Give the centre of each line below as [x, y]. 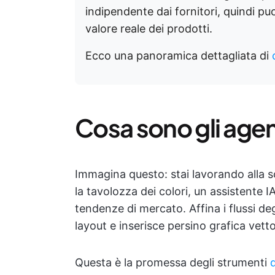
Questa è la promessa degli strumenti [172, 262]
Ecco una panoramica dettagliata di [179, 56]
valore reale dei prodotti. [149, 29]
